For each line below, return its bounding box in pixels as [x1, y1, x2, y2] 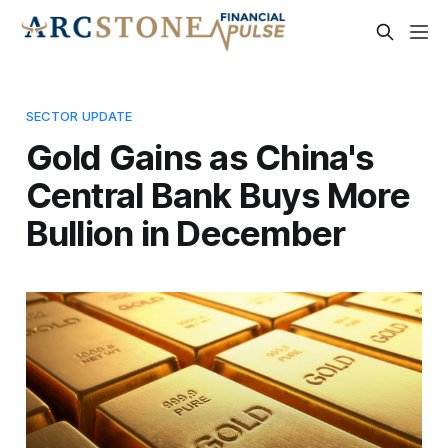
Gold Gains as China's [25, 135, 375, 178]
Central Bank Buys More [25, 173, 410, 216]
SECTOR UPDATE [25, 107, 133, 124]
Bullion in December [25, 211, 346, 254]
